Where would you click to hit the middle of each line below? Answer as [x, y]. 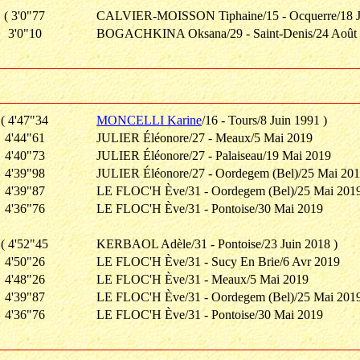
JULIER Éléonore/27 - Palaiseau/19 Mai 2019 [214, 155]
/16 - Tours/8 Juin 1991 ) [264, 120]
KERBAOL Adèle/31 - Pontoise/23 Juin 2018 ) [217, 244]
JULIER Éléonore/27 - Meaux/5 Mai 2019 [205, 138]
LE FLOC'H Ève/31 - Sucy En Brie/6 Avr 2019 [218, 262]
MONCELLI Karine [149, 120]
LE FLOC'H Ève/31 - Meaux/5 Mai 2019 [202, 279]
